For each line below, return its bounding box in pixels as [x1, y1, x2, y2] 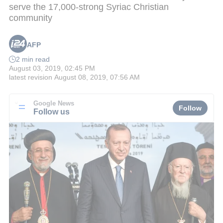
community [9, 12, 52, 23]
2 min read [16, 55, 50, 64]
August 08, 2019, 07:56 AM [54, 73, 140, 82]
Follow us [33, 107, 70, 116]
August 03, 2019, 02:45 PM [9, 64, 95, 73]
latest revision [9, 73, 52, 82]
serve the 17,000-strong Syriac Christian [9, 1, 169, 12]
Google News [33, 100, 74, 107]
